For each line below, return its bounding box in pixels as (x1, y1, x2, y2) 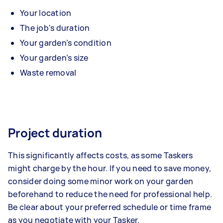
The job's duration (20, 22, 90, 34)
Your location (20, 7, 72, 19)
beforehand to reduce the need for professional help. (8, 189, 212, 200)
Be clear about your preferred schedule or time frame (8, 202, 211, 213)
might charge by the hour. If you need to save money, (8, 163, 211, 174)
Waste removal (20, 67, 77, 79)
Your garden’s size (20, 52, 89, 64)
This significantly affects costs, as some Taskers (8, 150, 193, 161)
